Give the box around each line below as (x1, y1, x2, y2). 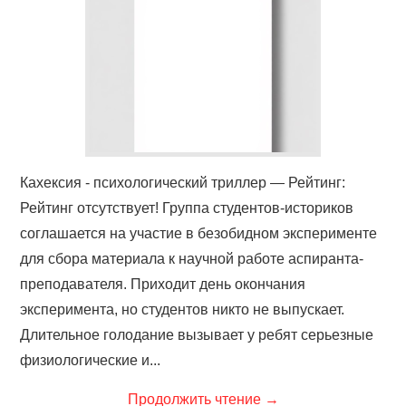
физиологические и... (20, 352, 161, 368)
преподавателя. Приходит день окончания (20, 275, 306, 292)
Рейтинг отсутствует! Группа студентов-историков (20, 199, 354, 216)
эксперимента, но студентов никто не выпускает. (20, 301, 345, 317)
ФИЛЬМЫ (38, 4, 116, 24)
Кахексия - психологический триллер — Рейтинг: (20, 174, 346, 190)
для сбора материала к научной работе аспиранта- (20, 250, 364, 266)
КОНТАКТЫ (38, 50, 133, 70)
